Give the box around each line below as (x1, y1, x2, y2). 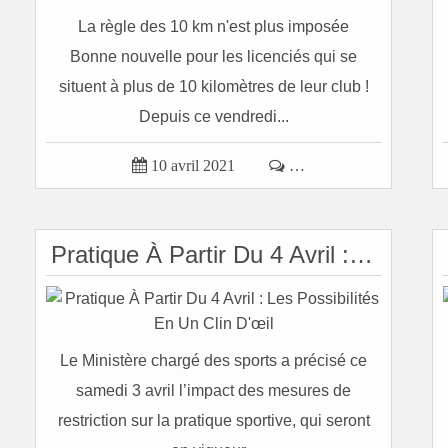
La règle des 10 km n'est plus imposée (78, 18, 349, 35)
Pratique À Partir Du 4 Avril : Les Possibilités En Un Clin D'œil (349, 241, 373, 268)
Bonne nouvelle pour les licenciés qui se (70, 48, 357, 65)
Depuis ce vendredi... (138, 108, 289, 125)
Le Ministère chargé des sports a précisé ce (60, 352, 367, 369)
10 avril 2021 (151, 157, 235, 174)
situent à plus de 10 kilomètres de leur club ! (58, 78, 369, 95)
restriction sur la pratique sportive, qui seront (57, 412, 370, 429)
